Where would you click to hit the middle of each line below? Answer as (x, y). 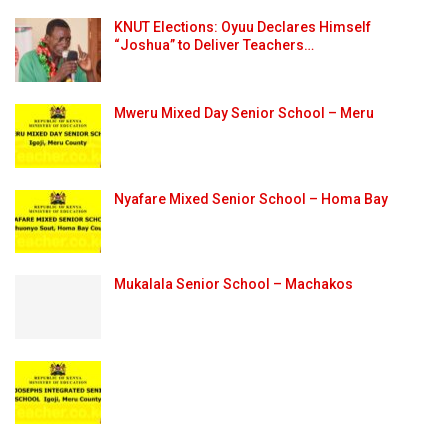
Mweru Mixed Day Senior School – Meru (244, 112)
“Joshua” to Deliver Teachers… (214, 45)
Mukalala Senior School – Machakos (233, 284)
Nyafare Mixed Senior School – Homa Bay (251, 198)
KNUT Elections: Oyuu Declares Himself (242, 27)
